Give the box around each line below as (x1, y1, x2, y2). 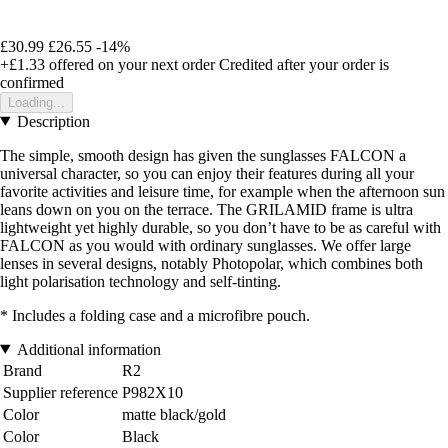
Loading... (8, 94, 65, 110)
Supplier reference (3, 383, 118, 401)
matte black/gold (122, 405, 226, 423)
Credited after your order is (219, 55, 389, 73)
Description (16, 112, 90, 130)
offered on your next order (45, 55, 215, 73)
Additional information (16, 340, 161, 358)
